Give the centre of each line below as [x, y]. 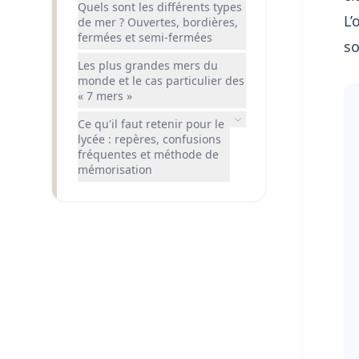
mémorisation [115, 169]
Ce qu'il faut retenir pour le [151, 123]
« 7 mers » [105, 95]
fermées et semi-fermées [145, 37]
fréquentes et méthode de [148, 154]
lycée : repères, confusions [149, 139]
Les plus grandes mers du [148, 65]
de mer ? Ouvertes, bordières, [158, 22]
